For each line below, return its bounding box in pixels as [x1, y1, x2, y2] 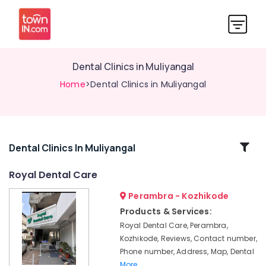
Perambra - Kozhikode [126, 190, 229, 202]
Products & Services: [119, 205, 212, 217]
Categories [9, 154, 71, 169]
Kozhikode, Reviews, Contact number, [119, 233, 257, 243]
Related [19, 140, 62, 154]
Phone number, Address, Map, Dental [119, 246, 254, 256]
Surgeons [9, 203, 45, 213]
